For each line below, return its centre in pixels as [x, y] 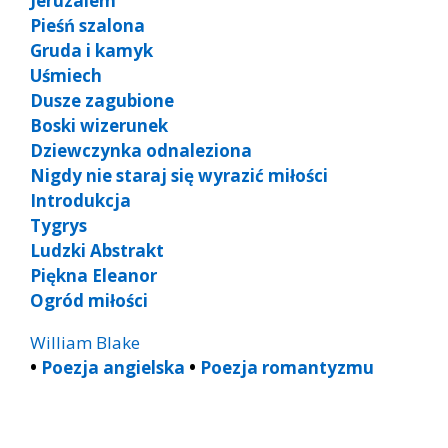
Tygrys [58, 226]
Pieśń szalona [87, 26]
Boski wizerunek [99, 126]
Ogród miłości [89, 301]
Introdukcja [80, 201]
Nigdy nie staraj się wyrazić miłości [179, 176]
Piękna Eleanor [93, 276]
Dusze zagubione [102, 101]
